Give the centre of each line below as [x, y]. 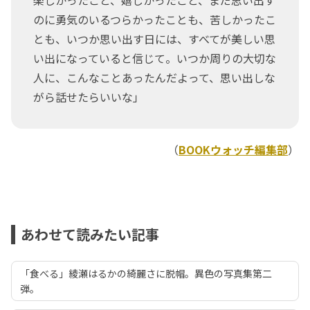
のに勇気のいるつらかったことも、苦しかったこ [155, 20]
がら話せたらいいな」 [89, 97]
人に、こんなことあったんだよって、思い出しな [154, 78]
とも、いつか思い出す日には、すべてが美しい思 [154, 39]
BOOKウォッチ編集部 [233, 150]
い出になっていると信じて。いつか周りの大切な [155, 58]
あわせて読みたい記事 [90, 235]
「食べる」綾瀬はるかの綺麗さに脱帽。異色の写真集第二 [146, 274]
